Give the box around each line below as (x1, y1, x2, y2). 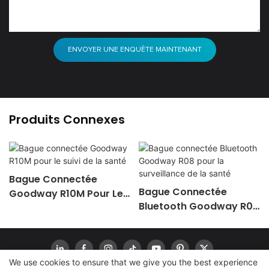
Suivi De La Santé (9, 201, 92, 216)
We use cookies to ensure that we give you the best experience (9, 257, 258, 267)
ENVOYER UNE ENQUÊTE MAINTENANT (67, 46, 202, 53)
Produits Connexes (9, 110, 125, 128)
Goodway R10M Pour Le (9, 187, 123, 201)
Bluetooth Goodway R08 (138, 199, 259, 214)
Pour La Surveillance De (138, 214, 253, 228)
